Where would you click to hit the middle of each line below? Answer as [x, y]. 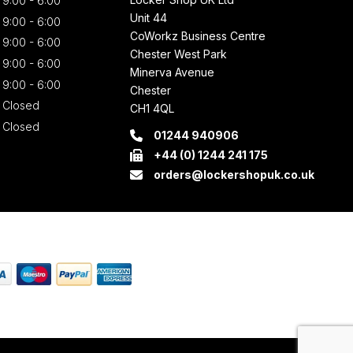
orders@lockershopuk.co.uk [234, 175]
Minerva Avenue [173, 72]
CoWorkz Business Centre [198, 36]
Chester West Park [179, 54]
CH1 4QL [152, 109]
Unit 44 [149, 18]
